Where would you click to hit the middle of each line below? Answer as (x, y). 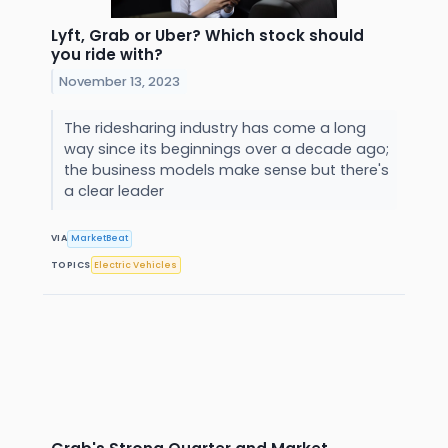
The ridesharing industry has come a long (214, 127)
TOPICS (71, 264)
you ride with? (107, 54)
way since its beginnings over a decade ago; (226, 148)
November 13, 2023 (120, 81)
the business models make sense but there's (226, 169)
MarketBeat (100, 238)
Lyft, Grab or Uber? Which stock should (207, 35)
